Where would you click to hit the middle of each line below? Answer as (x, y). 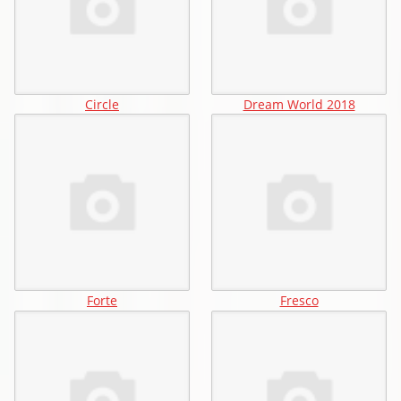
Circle (102, 105)
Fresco (299, 301)
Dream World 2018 (299, 105)
